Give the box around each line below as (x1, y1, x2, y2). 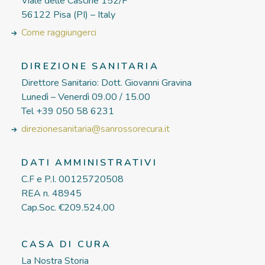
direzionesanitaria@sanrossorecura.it (21, 122, 170, 135)
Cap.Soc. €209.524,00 (21, 201, 115, 214)
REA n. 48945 (21, 187, 82, 200)
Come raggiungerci (21, 26, 96, 39)
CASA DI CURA (21, 238, 112, 251)
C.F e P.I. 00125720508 (21, 173, 124, 186)
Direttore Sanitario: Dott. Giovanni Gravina (21, 76, 192, 89)
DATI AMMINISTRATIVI (21, 156, 157, 169)
